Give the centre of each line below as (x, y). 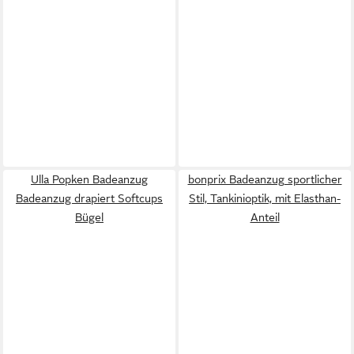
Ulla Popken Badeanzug (89, 179)
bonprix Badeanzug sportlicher (265, 179)
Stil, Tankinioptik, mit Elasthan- (265, 198)
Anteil (265, 217)
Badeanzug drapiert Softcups (89, 198)
